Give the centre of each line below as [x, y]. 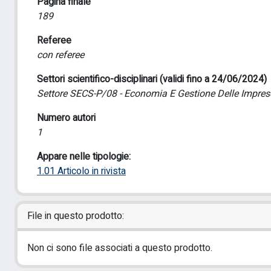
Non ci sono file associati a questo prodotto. [120, 248]
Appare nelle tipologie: [84, 157]
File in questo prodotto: [76, 216]
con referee [60, 55]
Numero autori [66, 118]
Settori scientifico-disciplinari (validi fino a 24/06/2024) [152, 79]
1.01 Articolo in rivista [81, 171]
